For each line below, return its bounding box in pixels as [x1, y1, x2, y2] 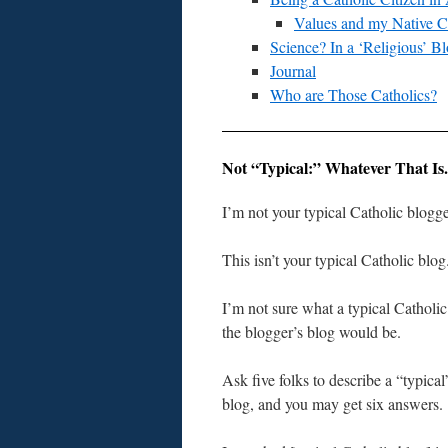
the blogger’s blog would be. [222, 321, 401, 342]
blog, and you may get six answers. [222, 393, 443, 414]
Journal [270, 60, 316, 81]
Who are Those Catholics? [270, 84, 437, 105]
